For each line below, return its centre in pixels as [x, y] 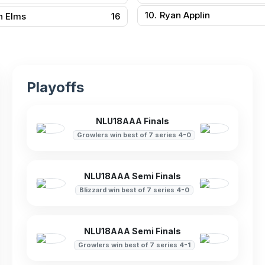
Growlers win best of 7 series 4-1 [134, 245]
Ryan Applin [185, 15]
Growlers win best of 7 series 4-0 [134, 135]
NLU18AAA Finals [132, 121]
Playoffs [56, 87]
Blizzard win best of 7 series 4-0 [134, 190]
